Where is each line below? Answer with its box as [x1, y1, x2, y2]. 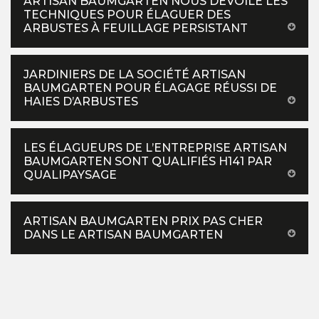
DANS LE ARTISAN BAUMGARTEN [23, 227, 223, 241]
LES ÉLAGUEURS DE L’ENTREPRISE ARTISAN [23, 140, 287, 155]
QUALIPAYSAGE [23, 167, 117, 182]
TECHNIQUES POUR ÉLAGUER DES [23, 7, 231, 21]
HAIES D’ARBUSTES [23, 94, 138, 108]
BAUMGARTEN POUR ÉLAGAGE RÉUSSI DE [23, 80, 277, 95]
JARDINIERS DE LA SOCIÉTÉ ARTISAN [23, 67, 246, 81]
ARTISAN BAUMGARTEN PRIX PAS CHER [23, 214, 263, 228]
